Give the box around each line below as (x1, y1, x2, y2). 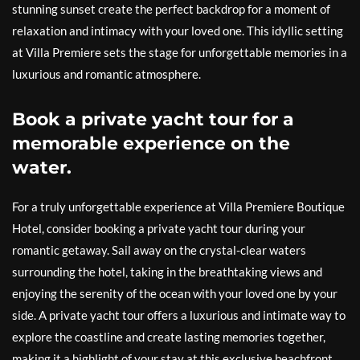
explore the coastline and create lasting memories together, (12, 329, 325, 345)
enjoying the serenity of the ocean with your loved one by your (12, 286, 337, 301)
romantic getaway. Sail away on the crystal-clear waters (12, 243, 306, 258)
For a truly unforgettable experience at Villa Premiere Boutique (12, 199, 345, 215)
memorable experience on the (12, 133, 290, 155)
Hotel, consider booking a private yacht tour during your (12, 221, 305, 236)
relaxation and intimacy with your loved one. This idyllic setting (12, 23, 343, 39)
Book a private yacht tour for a (12, 108, 294, 131)
